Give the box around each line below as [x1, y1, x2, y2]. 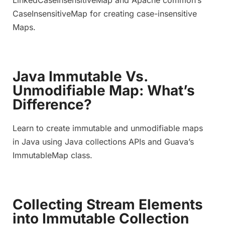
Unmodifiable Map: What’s [13, 81, 195, 99]
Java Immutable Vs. [13, 67, 148, 85]
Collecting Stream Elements [13, 195, 203, 213]
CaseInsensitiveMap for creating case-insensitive [13, 8, 197, 19]
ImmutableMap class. [13, 150, 92, 160]
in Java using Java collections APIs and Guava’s [13, 136, 194, 147]
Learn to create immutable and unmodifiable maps [13, 123, 203, 133]
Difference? [13, 95, 92, 113]
